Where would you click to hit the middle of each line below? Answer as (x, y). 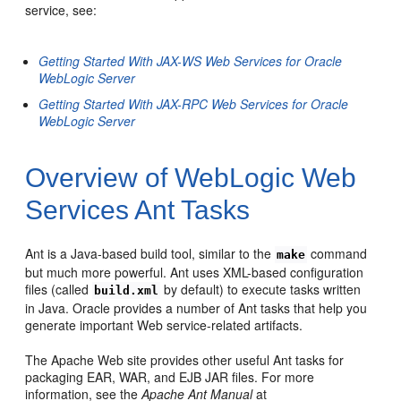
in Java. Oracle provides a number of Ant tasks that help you (196, 307)
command (337, 253)
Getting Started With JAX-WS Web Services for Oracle (191, 60)
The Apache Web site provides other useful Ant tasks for (185, 359)
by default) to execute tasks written (261, 289)
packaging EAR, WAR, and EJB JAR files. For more (170, 376)
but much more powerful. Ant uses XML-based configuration (195, 272)
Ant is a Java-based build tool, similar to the (150, 253)
